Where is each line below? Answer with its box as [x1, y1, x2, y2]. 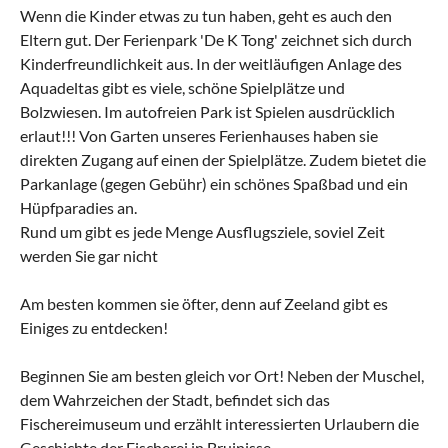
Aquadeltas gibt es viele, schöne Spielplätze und [20, 77, 345, 97]
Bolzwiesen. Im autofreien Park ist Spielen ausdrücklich [20, 101, 395, 121]
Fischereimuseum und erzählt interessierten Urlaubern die [20, 413, 419, 433]
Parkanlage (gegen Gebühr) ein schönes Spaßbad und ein [20, 173, 408, 193]
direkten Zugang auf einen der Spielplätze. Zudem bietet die [20, 149, 426, 169]
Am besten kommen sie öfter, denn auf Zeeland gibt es [20, 293, 388, 313]
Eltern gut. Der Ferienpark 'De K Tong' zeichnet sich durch [20, 29, 412, 49]
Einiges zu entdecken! [20, 317, 168, 337]
